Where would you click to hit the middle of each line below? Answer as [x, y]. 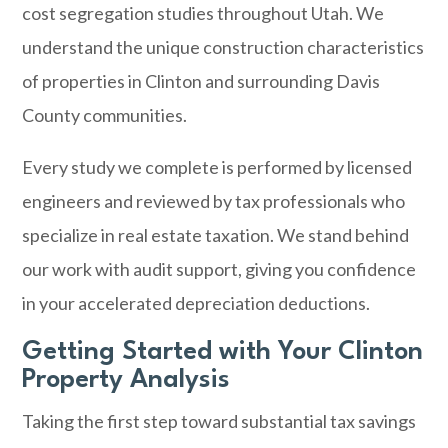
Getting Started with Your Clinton [223, 352]
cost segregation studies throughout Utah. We [203, 13]
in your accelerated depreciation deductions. [196, 303]
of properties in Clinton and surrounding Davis [201, 81]
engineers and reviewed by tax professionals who [214, 201]
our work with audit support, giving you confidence [219, 269]
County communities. [105, 115]
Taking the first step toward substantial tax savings [219, 421]
